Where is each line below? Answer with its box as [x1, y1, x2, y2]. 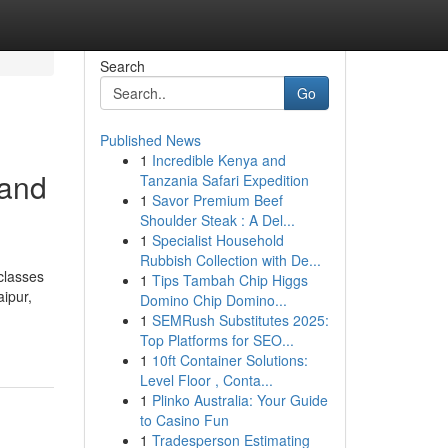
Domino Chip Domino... [139, 290, 287, 310]
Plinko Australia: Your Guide [151, 390, 328, 410]
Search [99, 56, 145, 76]
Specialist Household [151, 230, 284, 250]
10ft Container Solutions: [151, 350, 308, 370]
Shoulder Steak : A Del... [139, 210, 295, 230]
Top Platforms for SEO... [139, 330, 294, 350]
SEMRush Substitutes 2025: [151, 310, 329, 330]
